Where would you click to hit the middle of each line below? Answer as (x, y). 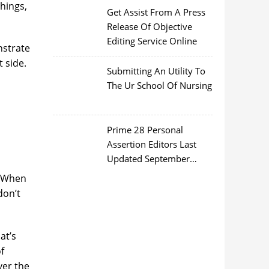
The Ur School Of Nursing (159, 85)
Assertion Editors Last (151, 144)
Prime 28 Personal (145, 130)
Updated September (148, 159)
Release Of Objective (149, 26)
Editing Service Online (152, 41)
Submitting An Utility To (156, 71)
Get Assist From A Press (156, 12)
